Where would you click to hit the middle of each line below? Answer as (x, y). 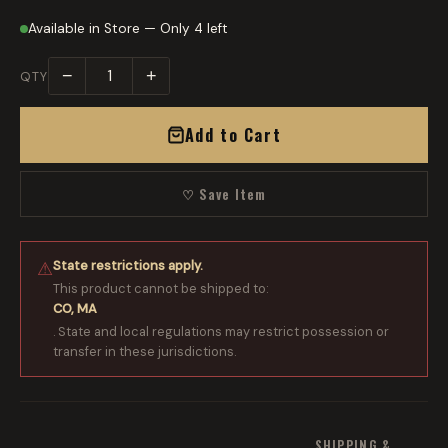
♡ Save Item (224, 194)
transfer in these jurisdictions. (144, 352)
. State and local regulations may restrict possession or (221, 332)
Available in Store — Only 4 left (128, 29)
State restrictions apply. (128, 266)
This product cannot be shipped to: (161, 289)
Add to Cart (233, 135)
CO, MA (75, 309)
